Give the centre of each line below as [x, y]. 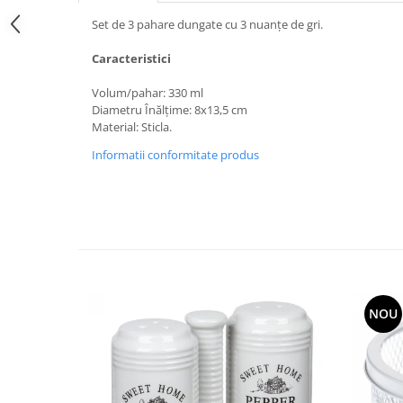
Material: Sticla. [132, 126]
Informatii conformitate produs [175, 154]
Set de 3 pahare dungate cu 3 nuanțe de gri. [207, 24]
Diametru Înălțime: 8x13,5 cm [170, 109]
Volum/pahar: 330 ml [148, 92]
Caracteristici [131, 58]
